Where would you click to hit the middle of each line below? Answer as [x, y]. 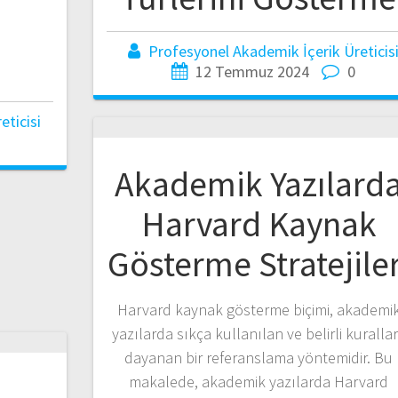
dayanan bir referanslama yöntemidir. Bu [259, 357]
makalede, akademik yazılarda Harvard [259, 381]
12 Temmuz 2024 [252, 71]
